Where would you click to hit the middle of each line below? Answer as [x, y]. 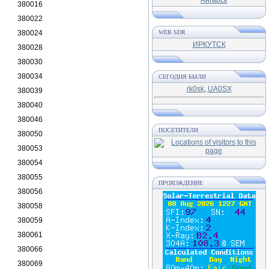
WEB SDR [172, 32]
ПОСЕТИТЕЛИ [178, 130]
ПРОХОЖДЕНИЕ [181, 183]
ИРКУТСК [209, 44]
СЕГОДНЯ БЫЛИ [182, 77]
